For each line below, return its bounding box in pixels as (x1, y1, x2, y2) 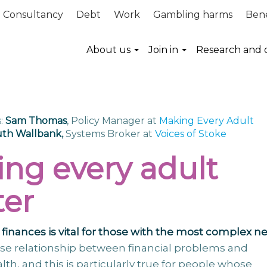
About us (86, 44, 131, 55)
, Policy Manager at (66, 115, 157, 126)
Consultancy (3, 9, 63, 20)
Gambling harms (153, 9, 232, 20)
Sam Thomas (5, 115, 67, 126)
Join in (148, 44, 178, 55)
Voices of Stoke (154, 128, 226, 139)
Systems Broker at (63, 128, 153, 139)
